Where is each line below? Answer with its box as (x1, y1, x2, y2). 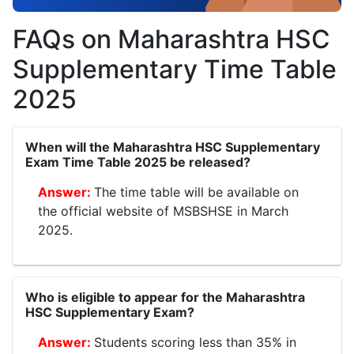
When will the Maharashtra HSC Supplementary (25, 139, 320, 156)
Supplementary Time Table (13, 54, 337, 85)
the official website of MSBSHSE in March (38, 203, 288, 220)
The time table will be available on (94, 184, 299, 201)
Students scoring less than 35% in (94, 334, 296, 351)
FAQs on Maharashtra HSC (13, 24, 330, 55)
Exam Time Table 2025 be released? (25, 154, 250, 171)
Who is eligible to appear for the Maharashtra (25, 289, 305, 306)
